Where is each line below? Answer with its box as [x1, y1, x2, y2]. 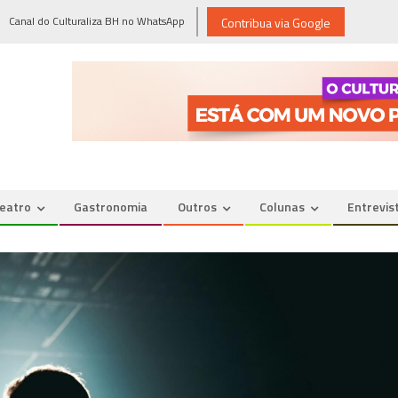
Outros [178, 197, 217, 216]
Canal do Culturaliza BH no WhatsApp [9, 12, 185, 29]
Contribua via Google [221, 13, 330, 32]
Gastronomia [74, 197, 147, 216]
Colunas [259, 197, 305, 216]
